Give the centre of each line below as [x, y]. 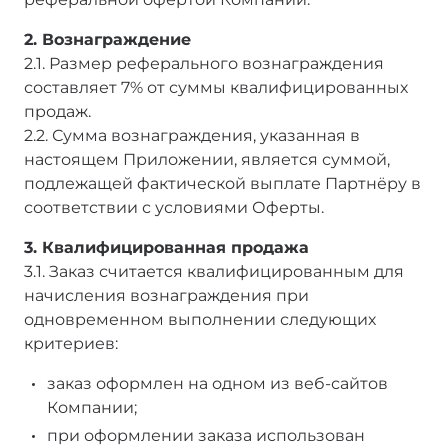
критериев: [71, 343]
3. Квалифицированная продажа [166, 247]
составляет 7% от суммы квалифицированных [216, 87]
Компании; [92, 407]
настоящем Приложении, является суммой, [207, 159]
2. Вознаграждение [107, 39]
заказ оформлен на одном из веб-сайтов [217, 383]
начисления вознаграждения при [166, 295]
